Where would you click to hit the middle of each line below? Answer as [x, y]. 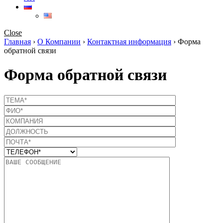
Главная [17, 41]
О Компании [59, 41]
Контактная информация [129, 41]
